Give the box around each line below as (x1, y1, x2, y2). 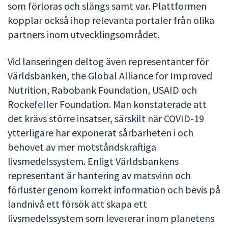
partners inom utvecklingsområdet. (8, 28, 159, 41)
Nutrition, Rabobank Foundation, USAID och (8, 83, 197, 97)
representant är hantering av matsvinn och (8, 169, 191, 182)
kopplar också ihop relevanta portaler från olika (8, 14, 214, 27)
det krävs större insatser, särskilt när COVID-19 (8, 112, 204, 125)
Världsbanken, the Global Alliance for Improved (8, 69, 212, 82)
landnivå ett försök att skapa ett (8, 197, 147, 211)
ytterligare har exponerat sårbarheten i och (8, 126, 193, 139)
